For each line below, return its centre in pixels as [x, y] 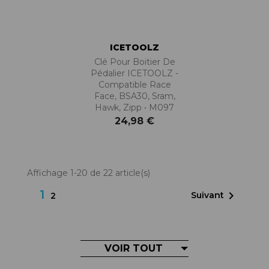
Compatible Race [134, 84]
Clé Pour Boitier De [134, 62]
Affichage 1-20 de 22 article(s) [89, 173]
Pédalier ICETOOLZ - [134, 73]
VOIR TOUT [134, 248]
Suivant [207, 195]
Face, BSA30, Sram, [134, 96]
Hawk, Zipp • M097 [134, 107]
